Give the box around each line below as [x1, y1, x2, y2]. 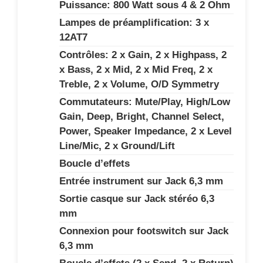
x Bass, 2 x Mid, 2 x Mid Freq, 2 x [59, 64, 213, 75]
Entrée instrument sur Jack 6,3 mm [59, 176, 223, 187]
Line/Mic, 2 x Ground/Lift [59, 140, 175, 151]
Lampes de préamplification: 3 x [59, 17, 209, 28]
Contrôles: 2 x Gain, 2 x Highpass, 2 [59, 49, 227, 60]
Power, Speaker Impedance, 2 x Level [59, 126, 232, 137]
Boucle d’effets [59, 158, 130, 169]
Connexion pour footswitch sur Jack [59, 225, 228, 237]
